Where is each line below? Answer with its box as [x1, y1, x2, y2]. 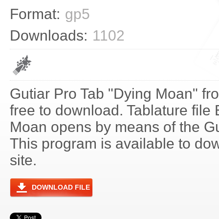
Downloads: [10, 27, 88, 44]
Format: [10, 6, 60, 22]
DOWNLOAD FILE [32, 183, 90, 191]
